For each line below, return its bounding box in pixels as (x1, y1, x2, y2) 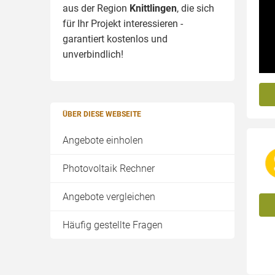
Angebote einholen (63, 134, 143, 146)
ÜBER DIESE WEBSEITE (63, 110, 141, 118)
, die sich (177, 2, 214, 14)
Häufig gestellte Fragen (63, 219, 163, 231)
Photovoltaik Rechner (63, 163, 155, 174)
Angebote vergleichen (63, 191, 155, 203)
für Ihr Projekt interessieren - (63, 18, 183, 29)
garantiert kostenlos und (63, 33, 168, 45)
